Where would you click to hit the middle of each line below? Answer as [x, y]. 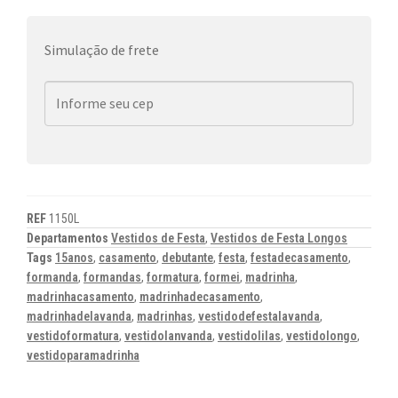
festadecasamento [299, 257]
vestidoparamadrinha [83, 355]
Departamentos [69, 238]
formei [222, 277]
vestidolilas [249, 335]
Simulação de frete [102, 49]
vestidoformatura [73, 335]
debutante [187, 257]
